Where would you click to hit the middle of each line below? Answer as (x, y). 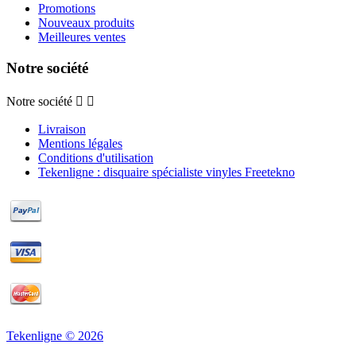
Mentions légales (80, 143)
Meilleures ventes (82, 37)
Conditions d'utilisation (96, 157)
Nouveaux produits (86, 23)
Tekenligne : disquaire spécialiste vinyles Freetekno (166, 172)
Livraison (62, 129)
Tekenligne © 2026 (55, 335)
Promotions (67, 9)
